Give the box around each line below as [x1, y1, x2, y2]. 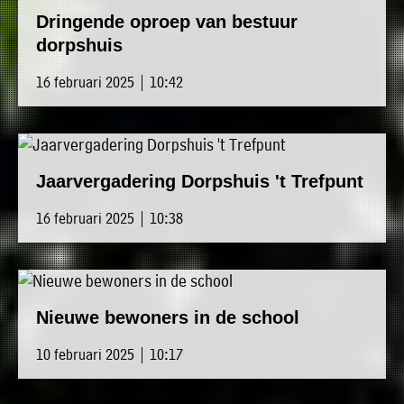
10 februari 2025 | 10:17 [36, 344, 183, 364]
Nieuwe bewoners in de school [36, 308, 299, 328]
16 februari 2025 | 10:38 [36, 208, 183, 228]
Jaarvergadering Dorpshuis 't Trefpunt [36, 171, 363, 192]
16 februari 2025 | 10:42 [36, 72, 183, 92]
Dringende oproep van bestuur [36, 12, 298, 32]
